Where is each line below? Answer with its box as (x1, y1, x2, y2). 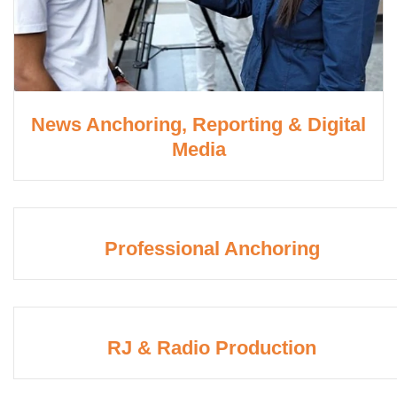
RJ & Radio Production (107, 337, 316, 360)
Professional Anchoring (104, 237, 320, 261)
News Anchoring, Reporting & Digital (31, 113, 366, 136)
